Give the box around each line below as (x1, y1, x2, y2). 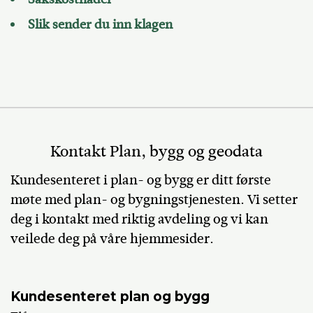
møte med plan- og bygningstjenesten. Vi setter (10, 189, 298, 209)
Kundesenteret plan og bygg (10, 288, 210, 305)
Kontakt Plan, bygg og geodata (50, 140, 263, 162)
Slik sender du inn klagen (28, 15, 173, 34)
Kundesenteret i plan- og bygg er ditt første (10, 170, 271, 189)
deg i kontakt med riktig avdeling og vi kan (10, 209, 268, 228)
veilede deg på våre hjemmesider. (10, 228, 214, 248)
